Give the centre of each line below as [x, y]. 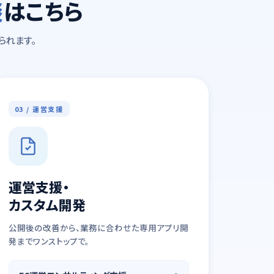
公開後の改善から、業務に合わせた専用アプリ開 [98, 228]
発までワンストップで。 [49, 241]
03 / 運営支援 [39, 109]
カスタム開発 [47, 204]
